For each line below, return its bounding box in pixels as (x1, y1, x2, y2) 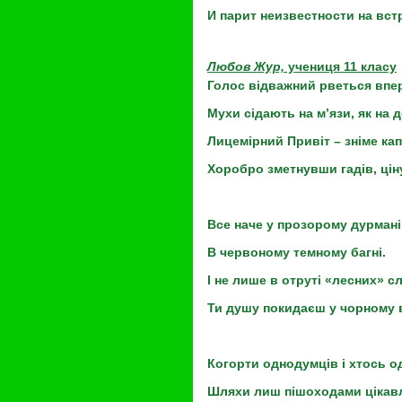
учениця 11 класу (284, 59, 397, 74)
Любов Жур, (207, 59, 284, 74)
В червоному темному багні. (207, 245, 386, 259)
